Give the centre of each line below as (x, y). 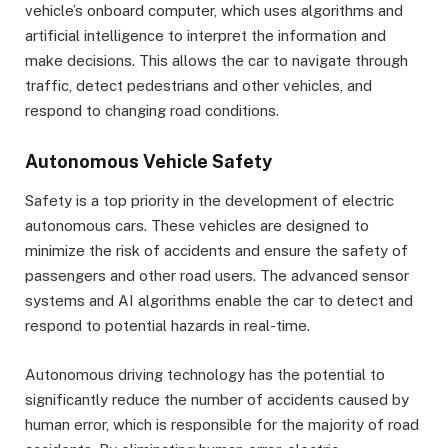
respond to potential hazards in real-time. (167, 326)
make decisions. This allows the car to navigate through (216, 61)
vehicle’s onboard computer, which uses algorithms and (214, 11)
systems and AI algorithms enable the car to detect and (219, 301)
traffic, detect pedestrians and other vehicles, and (198, 86)
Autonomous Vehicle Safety (148, 161)
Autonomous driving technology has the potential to (205, 374)
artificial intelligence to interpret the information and (205, 36)
